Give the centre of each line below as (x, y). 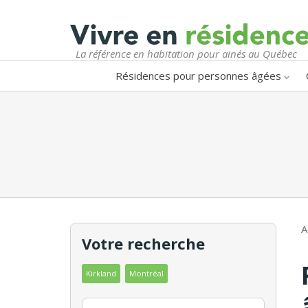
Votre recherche (143, 243)
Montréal (146, 273)
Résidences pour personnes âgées (198, 75)
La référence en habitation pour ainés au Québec (186, 53)
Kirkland (101, 273)
